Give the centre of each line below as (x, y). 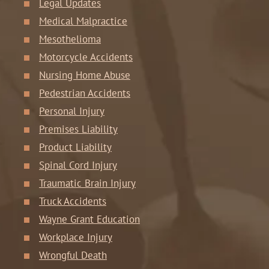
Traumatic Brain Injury (87, 183)
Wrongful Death (73, 255)
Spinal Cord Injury (78, 165)
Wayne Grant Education (89, 219)
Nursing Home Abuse (85, 75)
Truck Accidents (73, 201)
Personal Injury (72, 111)
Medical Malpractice (83, 21)
